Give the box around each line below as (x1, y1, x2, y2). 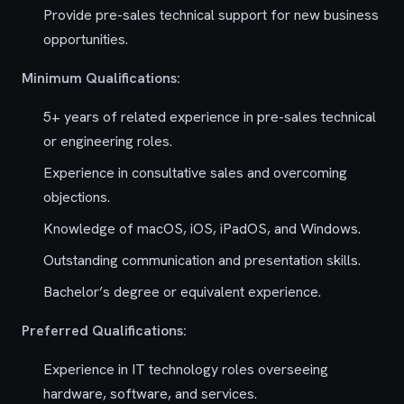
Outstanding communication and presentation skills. (43, 251, 361, 270)
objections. (43, 188, 110, 207)
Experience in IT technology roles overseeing (43, 360, 328, 379)
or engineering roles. (43, 132, 172, 151)
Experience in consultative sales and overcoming (43, 163, 347, 182)
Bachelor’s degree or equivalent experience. (43, 282, 321, 301)
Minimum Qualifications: (22, 69, 180, 87)
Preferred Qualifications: (22, 321, 187, 340)
